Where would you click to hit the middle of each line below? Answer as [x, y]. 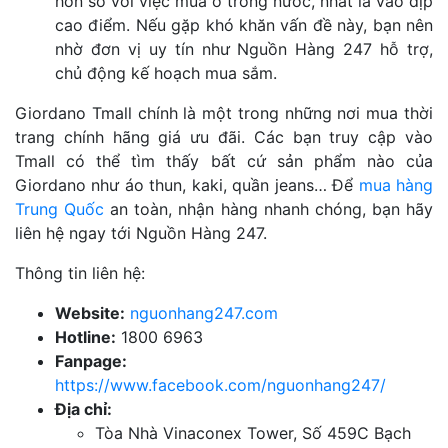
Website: [90, 312]
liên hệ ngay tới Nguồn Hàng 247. [143, 232]
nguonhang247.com [204, 312]
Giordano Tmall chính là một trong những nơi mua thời [224, 112]
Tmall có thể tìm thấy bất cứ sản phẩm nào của [224, 160]
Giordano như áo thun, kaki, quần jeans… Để [187, 184]
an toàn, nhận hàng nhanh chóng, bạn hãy [269, 208]
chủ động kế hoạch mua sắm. [166, 72]
